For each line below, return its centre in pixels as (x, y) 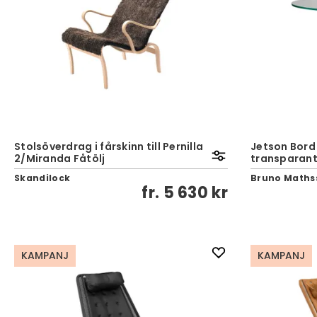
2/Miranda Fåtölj (60, 158)
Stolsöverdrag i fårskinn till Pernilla (109, 146)
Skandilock (42, 178)
